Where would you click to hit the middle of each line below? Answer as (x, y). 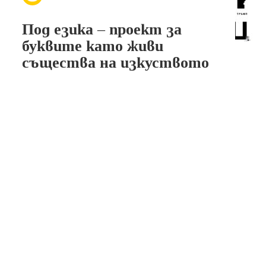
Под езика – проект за (102, 29)
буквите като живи (92, 46)
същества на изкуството (115, 63)
